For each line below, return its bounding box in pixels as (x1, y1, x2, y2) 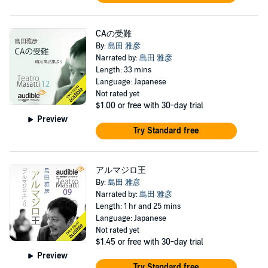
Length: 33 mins (95, 65, 151, 75)
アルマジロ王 (95, 165, 146, 175)
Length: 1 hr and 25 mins (95, 202, 181, 211)
